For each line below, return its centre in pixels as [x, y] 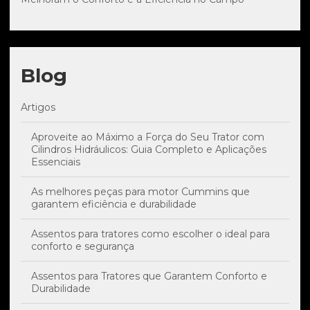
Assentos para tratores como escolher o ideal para [151, 234]
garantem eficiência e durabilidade [114, 204]
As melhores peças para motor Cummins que [140, 192]
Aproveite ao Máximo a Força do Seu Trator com [148, 137]
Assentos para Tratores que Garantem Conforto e [149, 276]
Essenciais [56, 162]
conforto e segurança [83, 247]
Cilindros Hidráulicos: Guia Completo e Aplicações [149, 150]
